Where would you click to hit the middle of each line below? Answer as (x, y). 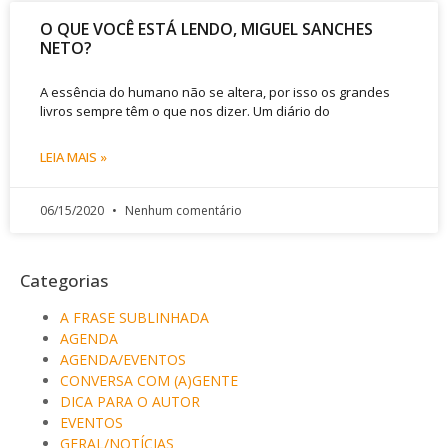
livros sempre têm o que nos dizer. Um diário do (185, 110)
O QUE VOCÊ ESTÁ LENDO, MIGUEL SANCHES (206, 28)
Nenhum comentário (182, 210)
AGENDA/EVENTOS (123, 359)
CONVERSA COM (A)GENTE (149, 380)
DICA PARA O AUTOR (130, 401)
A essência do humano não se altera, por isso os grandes (215, 91)
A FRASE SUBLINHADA (134, 317)
